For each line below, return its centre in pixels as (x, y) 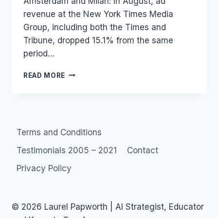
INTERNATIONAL (95, 93)
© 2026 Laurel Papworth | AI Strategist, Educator (108, 207)
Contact (142, 151)
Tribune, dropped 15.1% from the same (98, 40)
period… (39, 53)
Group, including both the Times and (95, 27)
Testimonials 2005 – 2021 (67, 151)
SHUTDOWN (87, 134)
